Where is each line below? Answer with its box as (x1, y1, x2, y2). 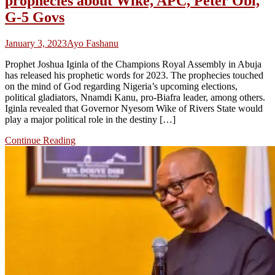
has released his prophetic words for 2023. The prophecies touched (5, 69, 263, 80)
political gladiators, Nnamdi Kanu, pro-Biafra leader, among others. (5, 91, 265, 103)
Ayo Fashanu (67, 37, 118, 48)
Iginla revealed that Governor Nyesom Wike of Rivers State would (5, 103, 263, 114)
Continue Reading (5, 134, 76, 145)
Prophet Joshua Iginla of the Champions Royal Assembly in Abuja (5, 58, 261, 69)
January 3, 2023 (5, 37, 67, 48)
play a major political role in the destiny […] (5, 114, 176, 125)
